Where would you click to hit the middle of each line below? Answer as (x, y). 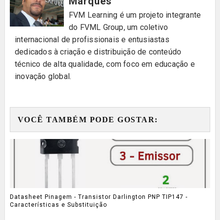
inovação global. (43, 76)
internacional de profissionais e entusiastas (92, 39)
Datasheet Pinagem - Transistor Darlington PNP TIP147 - (98, 197)
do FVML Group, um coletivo (118, 27)
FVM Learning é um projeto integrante (135, 15)
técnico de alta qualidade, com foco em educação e (105, 64)
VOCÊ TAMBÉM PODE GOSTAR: (88, 119)
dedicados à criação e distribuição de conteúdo (98, 52)
